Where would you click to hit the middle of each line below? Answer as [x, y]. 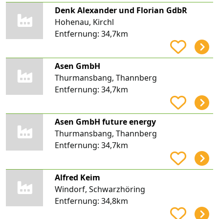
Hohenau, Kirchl [84, 22]
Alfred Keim [77, 177]
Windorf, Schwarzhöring [100, 189]
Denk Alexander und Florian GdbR [121, 10]
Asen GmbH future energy [105, 121]
